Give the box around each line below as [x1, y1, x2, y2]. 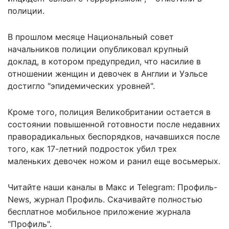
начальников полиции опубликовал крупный [8, 43, 189, 54]
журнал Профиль [34, 194, 103, 204]
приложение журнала [101, 206, 191, 217]
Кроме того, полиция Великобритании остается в [8, 106, 211, 117]
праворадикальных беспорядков [8, 131, 141, 142]
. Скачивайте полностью [103, 194, 202, 204]
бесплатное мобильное [8, 206, 101, 217]
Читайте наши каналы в [8, 181, 106, 192]
